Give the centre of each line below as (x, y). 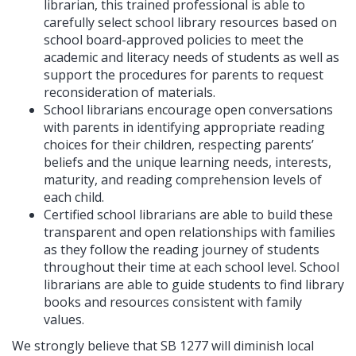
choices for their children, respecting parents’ (179, 145)
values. (64, 320)
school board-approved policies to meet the (174, 40)
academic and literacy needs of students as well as (192, 58)
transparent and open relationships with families (190, 232)
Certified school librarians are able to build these (188, 215)
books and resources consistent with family (173, 302)
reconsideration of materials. (130, 93)
